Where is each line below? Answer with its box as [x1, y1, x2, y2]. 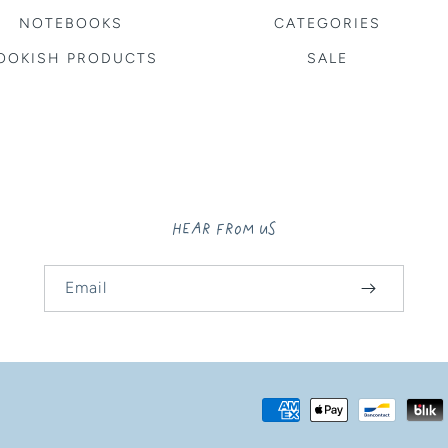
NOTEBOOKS [19, 15, 123, 32]
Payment [223, 400, 290, 420]
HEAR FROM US [172, 214, 276, 240]
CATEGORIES [273, 15, 381, 32]
